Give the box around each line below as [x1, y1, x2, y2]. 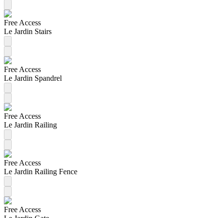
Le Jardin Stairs [4, 27, 52, 36]
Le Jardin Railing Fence [4, 167, 77, 176]
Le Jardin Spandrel [4, 73, 62, 82]
